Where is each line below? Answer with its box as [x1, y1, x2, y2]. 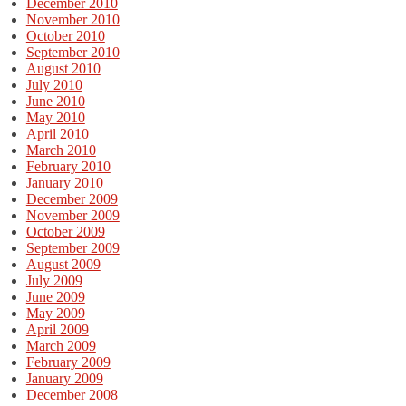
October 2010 [25, 27, 105, 43]
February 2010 [25, 158, 111, 174]
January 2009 [25, 370, 103, 386]
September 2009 [25, 239, 120, 256]
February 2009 [25, 353, 111, 370]
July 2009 [25, 272, 82, 288]
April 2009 [25, 321, 89, 337]
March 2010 [25, 141, 96, 158]
